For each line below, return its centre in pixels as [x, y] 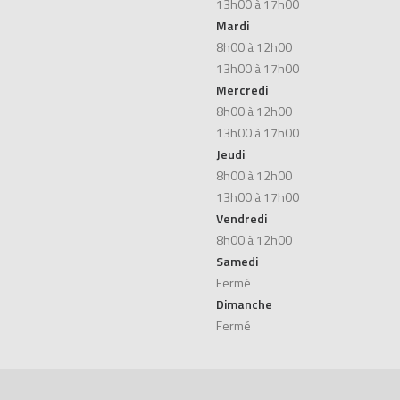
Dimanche [244, 304]
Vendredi [242, 218]
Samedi [237, 261]
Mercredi [242, 90]
